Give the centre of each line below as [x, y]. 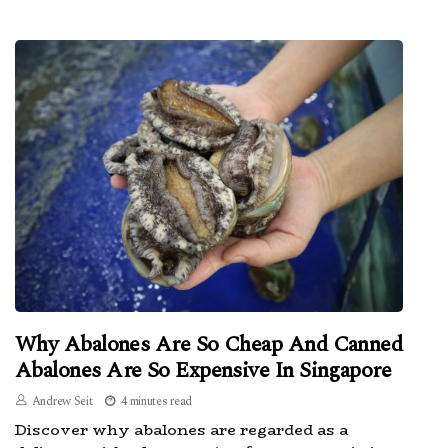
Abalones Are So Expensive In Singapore [203, 371]
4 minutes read [156, 402]
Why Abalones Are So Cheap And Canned [209, 345]
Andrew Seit [62, 402]
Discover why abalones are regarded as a [181, 430]
